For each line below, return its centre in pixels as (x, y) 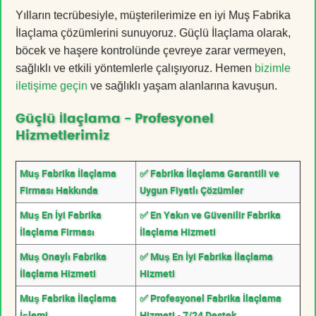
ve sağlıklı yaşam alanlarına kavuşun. (182, 85)
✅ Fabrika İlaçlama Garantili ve (209, 173)
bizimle (273, 68)
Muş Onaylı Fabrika (63, 256)
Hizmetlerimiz (62, 136)
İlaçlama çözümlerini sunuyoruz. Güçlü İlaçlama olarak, (153, 32)
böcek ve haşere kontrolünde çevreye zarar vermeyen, (151, 50)
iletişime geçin (51, 85)
